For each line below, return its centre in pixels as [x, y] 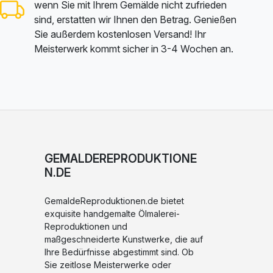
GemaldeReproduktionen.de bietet [114, 200]
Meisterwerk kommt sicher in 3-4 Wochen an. [134, 48]
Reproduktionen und [86, 226]
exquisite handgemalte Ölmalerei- [112, 213]
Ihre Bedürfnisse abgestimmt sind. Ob [119, 252]
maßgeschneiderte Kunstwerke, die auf [124, 239]
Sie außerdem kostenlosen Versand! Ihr [120, 34]
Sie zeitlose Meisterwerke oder [108, 264]
